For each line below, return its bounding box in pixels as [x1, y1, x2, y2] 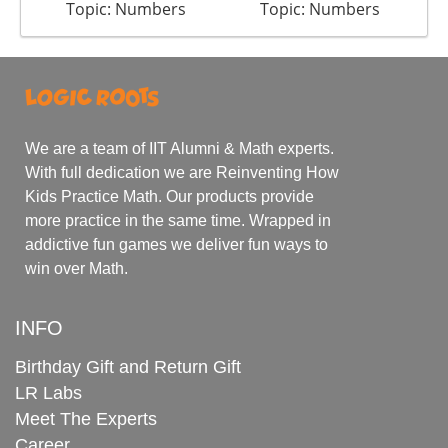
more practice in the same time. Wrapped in [25, 211, 331, 229]
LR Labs [15, 382, 82, 403]
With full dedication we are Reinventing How [25, 163, 339, 181]
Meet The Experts [15, 408, 157, 429]
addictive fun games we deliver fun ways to [25, 235, 328, 253]
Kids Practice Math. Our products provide [25, 187, 314, 205]
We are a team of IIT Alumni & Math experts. [25, 139, 334, 157]
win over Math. [25, 259, 128, 277]
